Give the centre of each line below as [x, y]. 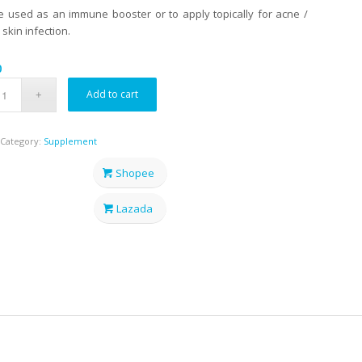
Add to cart [112, 95]
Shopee [135, 173]
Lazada [135, 209]
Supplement [70, 141]
